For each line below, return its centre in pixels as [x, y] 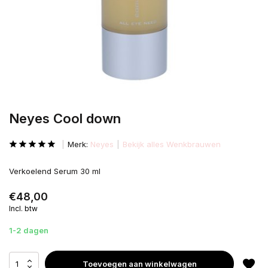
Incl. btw [23, 208]
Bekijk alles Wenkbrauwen [172, 144]
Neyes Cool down [65, 118]
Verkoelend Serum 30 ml [55, 171]
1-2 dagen [29, 230]
